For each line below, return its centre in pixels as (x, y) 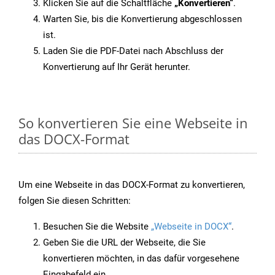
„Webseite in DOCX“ (191, 227)
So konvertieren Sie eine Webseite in (133, 123)
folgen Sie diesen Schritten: (75, 201)
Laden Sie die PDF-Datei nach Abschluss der (133, 51)
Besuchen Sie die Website (97, 227)
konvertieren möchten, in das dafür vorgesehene (141, 259)
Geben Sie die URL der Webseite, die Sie (124, 243)
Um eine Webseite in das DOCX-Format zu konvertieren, (132, 185)
